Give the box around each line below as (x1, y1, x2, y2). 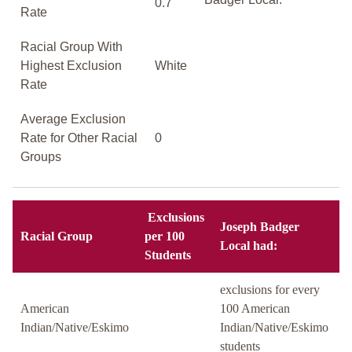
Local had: (220, 239, 277, 253)
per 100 (145, 229, 185, 244)
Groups (20, 150, 61, 164)
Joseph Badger (220, 220, 299, 234)
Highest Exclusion (20, 59, 122, 73)
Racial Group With (20, 40, 123, 54)
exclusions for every (220, 283, 320, 297)
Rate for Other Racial (20, 131, 137, 145)
